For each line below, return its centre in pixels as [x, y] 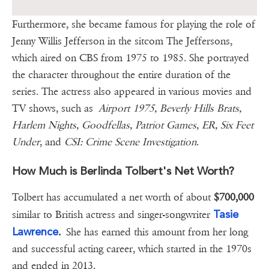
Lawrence [35, 232]
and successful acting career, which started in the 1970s [132, 249]
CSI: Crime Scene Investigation [130, 142]
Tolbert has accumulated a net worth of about [113, 198]
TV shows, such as [55, 109]
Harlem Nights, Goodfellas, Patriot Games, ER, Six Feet [133, 125]
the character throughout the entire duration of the [121, 75]
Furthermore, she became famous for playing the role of [134, 25]
